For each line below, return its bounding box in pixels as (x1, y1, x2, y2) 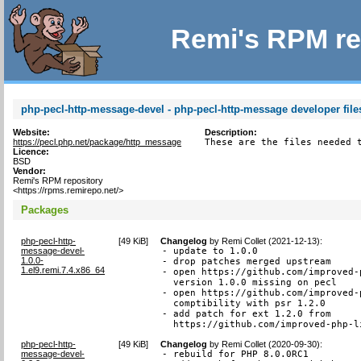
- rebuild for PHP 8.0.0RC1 (162, 348, 309, 359)
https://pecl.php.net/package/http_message (13, 137, 182, 147)
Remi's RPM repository (13, 176, 104, 185)
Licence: (13, 147, 50, 156)
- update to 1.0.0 (162, 245, 259, 256)
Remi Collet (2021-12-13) (222, 235, 321, 246)
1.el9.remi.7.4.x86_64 (21, 264, 106, 275)
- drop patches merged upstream (162, 255, 332, 267)
